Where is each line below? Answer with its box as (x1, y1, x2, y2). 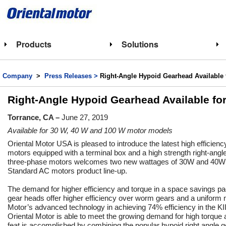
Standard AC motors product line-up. (8, 166, 127, 175)
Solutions (121, 38, 158, 50)
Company (3, 72, 32, 80)
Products (16, 38, 51, 50)
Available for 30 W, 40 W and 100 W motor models (8, 126, 173, 135)
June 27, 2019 (62, 113, 108, 122)
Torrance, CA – (8, 113, 62, 122)
